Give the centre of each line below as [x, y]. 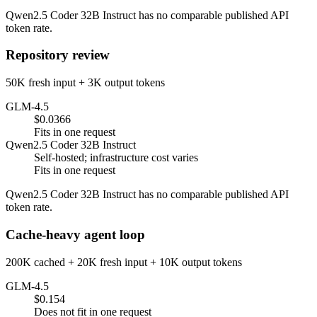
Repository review [58, 55]
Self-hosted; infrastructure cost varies [116, 158]
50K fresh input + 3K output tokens [85, 83]
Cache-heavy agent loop [75, 234]
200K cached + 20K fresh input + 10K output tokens [124, 262]
